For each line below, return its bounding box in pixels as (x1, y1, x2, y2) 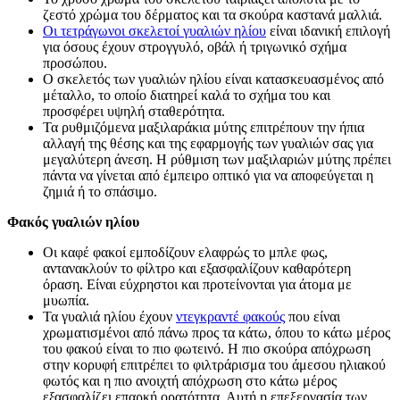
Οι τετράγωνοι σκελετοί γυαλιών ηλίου (43, 22, 266, 38)
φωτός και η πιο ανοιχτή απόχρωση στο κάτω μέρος (43, 372, 337, 388)
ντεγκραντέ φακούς (176, 308, 285, 324)
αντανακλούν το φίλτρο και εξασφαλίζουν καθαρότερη (43, 260, 351, 276)
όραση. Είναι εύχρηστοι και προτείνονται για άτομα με (43, 276, 352, 292)
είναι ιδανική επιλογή (266, 22, 390, 38)
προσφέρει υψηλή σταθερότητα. (43, 103, 225, 119)
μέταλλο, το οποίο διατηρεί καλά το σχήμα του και (43, 87, 330, 103)
